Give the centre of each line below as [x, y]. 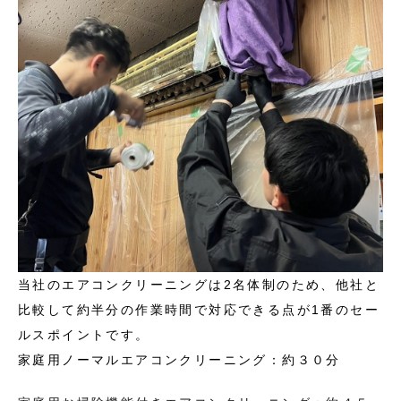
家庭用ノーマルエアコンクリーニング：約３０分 [179, 360]
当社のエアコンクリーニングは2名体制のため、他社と [199, 285]
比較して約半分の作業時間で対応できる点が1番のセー [199, 310]
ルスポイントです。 [84, 335]
